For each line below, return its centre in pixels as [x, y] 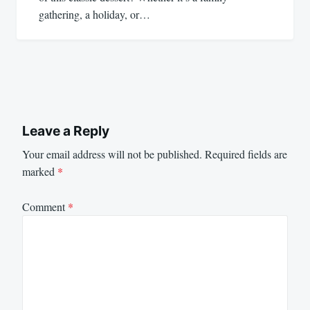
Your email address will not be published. [112, 154]
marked [40, 172]
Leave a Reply [66, 130]
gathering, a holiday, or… [94, 14]
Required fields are [246, 154]
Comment [45, 207]
